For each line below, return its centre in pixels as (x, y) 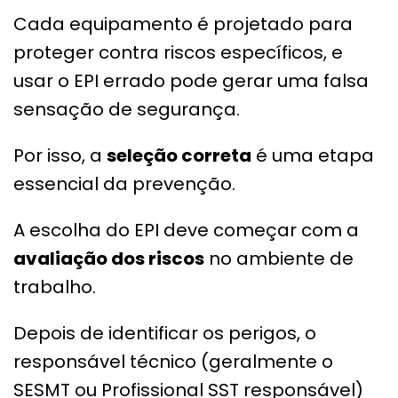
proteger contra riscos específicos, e (178, 52)
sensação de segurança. (127, 109)
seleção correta (179, 155)
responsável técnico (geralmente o (173, 361)
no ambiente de (279, 258)
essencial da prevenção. (124, 183)
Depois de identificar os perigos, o (165, 333)
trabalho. (55, 287)
